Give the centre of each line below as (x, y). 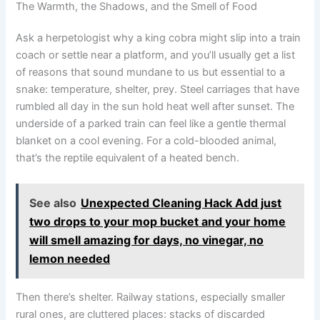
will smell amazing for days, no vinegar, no (147, 240)
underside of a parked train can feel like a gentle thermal (151, 124)
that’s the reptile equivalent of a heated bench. (128, 158)
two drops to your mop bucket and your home (158, 222)
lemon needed (70, 259)
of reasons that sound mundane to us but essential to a (151, 72)
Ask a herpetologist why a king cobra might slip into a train (159, 38)
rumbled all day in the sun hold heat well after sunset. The (155, 107)
